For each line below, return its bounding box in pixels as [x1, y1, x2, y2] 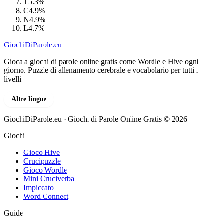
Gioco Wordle [23, 165, 67, 174]
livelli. [4, 74, 23, 83]
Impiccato [23, 183, 54, 192]
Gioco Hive [23, 148, 60, 156]
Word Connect [23, 192, 68, 200]
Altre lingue [11, 95, 47, 103]
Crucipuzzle [23, 156, 61, 165]
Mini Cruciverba [23, 174, 74, 183]
